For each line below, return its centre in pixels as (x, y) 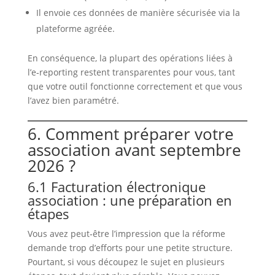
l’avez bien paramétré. (73, 101)
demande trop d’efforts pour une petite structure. (130, 248)
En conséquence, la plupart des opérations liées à (130, 58)
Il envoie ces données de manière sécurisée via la (138, 13)
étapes (48, 214)
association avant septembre (134, 150)
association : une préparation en (130, 200)
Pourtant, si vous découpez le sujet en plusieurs (126, 262)
